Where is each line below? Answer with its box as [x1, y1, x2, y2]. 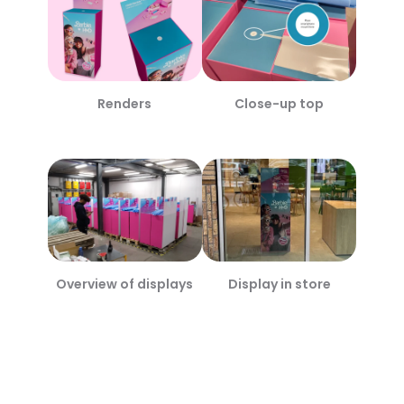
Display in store [227, 274, 331, 293]
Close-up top [234, 94, 325, 113]
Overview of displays [56, 274, 194, 293]
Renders [97, 94, 152, 113]
